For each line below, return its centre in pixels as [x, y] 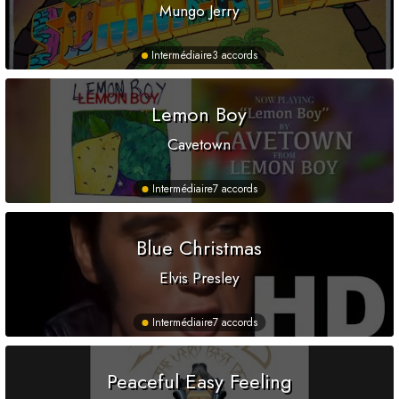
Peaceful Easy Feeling [199, 382]
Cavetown [199, 145]
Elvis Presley [199, 278]
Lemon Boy [199, 114]
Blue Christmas [199, 248]
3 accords [235, 56]
